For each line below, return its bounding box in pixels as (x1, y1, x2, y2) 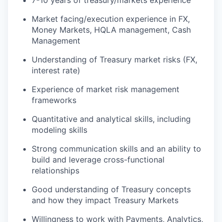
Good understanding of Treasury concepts (32, 184, 191, 194)
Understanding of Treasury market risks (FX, (32, 55, 197, 64)
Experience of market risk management (32, 84, 179, 94)
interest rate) (32, 65, 80, 75)
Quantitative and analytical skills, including (32, 114, 191, 124)
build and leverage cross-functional (32, 155, 165, 165)
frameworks (32, 95, 76, 105)
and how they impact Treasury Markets (32, 195, 178, 205)
